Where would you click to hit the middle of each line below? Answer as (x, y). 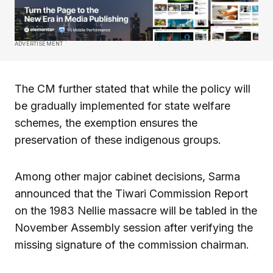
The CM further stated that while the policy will (133, 88)
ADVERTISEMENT (39, 43)
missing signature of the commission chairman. (132, 244)
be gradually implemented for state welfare (122, 105)
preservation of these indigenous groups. (118, 140)
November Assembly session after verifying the (134, 227)
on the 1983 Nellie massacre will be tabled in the (136, 210)
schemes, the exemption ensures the (106, 122)
